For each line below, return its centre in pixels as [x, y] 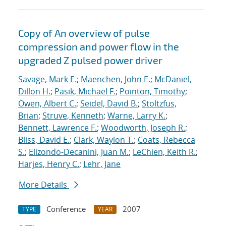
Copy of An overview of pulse [84, 33]
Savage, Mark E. [47, 79]
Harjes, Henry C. [49, 164]
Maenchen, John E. [116, 79]
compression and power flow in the [99, 47]
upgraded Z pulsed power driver [90, 60]
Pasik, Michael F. [85, 92]
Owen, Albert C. [47, 104]
